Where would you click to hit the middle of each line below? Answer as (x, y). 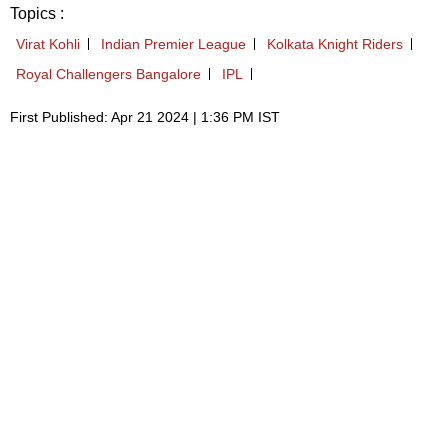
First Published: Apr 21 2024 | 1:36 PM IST (145, 117)
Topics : (37, 14)
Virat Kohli (48, 44)
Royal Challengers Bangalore (108, 74)
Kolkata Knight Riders (335, 44)
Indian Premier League (173, 44)
